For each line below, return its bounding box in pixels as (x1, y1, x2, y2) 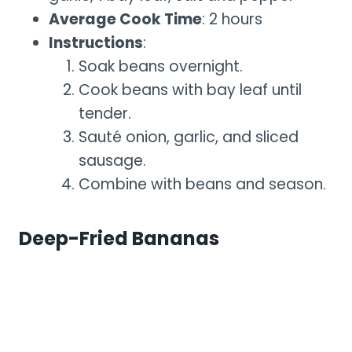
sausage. (79, 149, 146, 171)
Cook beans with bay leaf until (79, 79, 302, 101)
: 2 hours (202, 8, 262, 30)
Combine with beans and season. (79, 173, 326, 195)
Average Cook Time (49, 8, 202, 30)
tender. (79, 102, 131, 124)
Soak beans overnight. (79, 55, 243, 77)
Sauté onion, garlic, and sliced (79, 126, 299, 148)
